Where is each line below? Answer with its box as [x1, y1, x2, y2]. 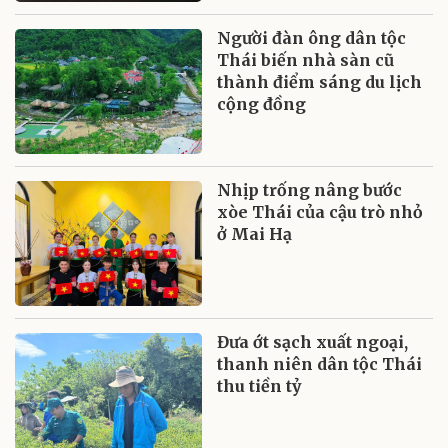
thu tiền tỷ [217, 375, 302, 396]
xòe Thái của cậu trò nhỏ [217, 201, 424, 222]
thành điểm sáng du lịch [217, 71, 423, 92]
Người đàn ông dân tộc [217, 27, 407, 48]
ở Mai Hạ [217, 223, 293, 244]
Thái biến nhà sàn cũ [217, 49, 395, 70]
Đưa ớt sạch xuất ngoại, [217, 331, 409, 352]
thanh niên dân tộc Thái [217, 353, 423, 374]
